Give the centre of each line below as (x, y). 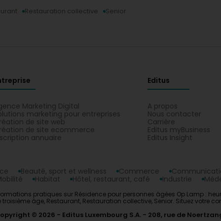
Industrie (177, 179)
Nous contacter (174, 114)
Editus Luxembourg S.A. (102, 215)
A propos (163, 106)
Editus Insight (170, 138)
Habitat (48, 179)
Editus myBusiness (179, 130)
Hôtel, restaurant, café (111, 179)
